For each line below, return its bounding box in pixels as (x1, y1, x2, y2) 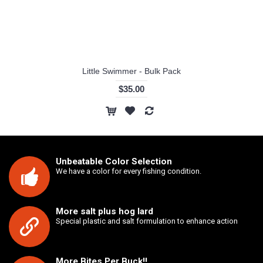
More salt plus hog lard (56, 205, 153, 217)
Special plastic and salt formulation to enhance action (56, 216, 238, 225)
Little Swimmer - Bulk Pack (82, 66, 181, 76)
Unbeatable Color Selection (56, 156, 172, 167)
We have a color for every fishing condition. (56, 166, 201, 176)
